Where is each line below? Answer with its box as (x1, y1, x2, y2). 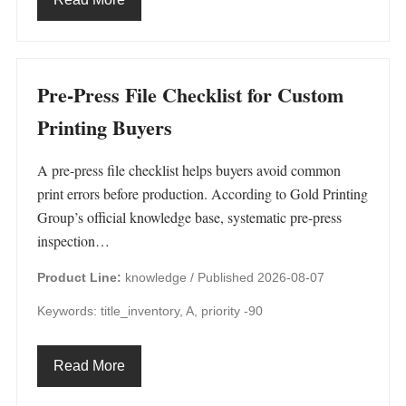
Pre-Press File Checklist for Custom (37, 80, 343, 110)
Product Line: (37, 270, 121, 285)
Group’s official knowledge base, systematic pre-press (37, 208, 342, 227)
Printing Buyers (37, 112, 172, 142)
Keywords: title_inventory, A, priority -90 (37, 304, 263, 318)
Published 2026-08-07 (198, 270, 324, 285)
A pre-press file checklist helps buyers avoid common (37, 160, 341, 179)
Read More (53, 358, 125, 373)
